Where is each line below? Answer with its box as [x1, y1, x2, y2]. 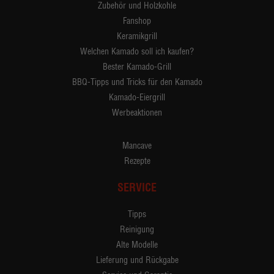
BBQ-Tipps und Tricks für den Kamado [72, 76, 202, 87]
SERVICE [117, 180, 157, 194]
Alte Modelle [116, 239, 158, 250]
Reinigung [120, 223, 154, 235]
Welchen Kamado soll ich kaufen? [80, 45, 194, 57]
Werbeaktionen [112, 106, 162, 118]
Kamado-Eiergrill [109, 91, 165, 103]
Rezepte [124, 155, 150, 166]
